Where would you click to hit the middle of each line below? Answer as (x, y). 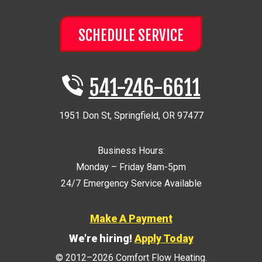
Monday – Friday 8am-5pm (131, 167)
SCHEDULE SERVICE (131, 35)
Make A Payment (131, 218)
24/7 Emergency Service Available (131, 183)
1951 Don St (84, 115)
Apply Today (164, 238)
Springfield (136, 115)
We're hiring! (101, 238)
